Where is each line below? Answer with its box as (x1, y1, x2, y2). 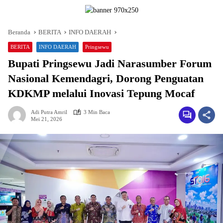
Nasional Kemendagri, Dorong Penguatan (8, 72, 204, 85)
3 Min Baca (84, 109, 110, 115)
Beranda (8, 28, 30, 36)
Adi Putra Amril (31, 109, 67, 115)
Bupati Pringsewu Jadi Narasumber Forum (8, 57, 212, 70)
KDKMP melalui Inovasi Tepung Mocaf (8, 87, 195, 100)
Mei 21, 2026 (31, 115, 62, 122)
